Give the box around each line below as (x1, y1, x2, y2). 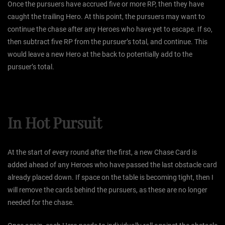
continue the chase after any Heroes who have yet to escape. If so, (8, 25, 212, 34)
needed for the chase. (8, 198, 74, 207)
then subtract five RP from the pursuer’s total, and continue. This (8, 38, 207, 46)
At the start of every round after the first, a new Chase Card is (8, 148, 197, 157)
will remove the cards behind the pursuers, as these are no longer (8, 186, 207, 194)
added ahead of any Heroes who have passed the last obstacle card (8, 161, 217, 169)
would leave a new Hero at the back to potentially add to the (8, 50, 192, 59)
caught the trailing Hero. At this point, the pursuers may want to (8, 13, 205, 21)
